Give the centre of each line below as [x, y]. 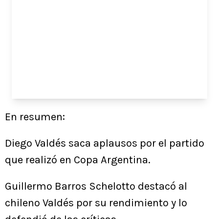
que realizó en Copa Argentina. [78, 160]
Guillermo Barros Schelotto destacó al [96, 186]
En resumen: [35, 117]
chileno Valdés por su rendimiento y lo [96, 203]
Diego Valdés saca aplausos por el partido [105, 143]
